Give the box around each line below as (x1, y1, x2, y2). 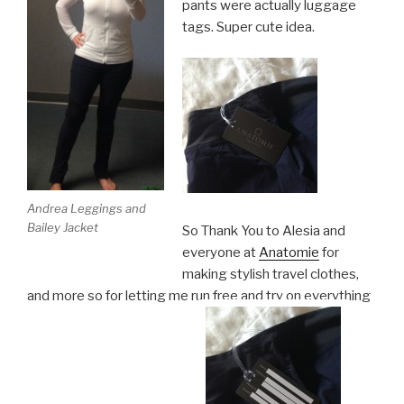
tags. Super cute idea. (181, 18, 315, 35)
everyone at (181, 243, 259, 261)
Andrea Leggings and (27, 201, 146, 216)
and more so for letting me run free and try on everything (27, 287, 371, 304)
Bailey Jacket (27, 220, 98, 235)
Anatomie (258, 243, 319, 261)
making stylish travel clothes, (181, 265, 359, 282)
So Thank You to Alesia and (181, 222, 345, 239)
